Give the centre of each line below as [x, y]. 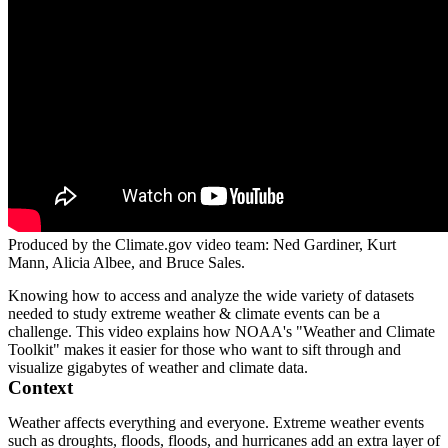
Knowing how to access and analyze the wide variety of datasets [211, 296]
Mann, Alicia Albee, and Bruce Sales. [126, 263]
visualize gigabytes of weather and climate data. [158, 368]
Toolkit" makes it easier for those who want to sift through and [204, 350]
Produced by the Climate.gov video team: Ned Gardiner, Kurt [202, 245]
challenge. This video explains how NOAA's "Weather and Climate [221, 332]
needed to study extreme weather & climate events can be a [194, 314]
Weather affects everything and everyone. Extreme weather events [216, 423]
